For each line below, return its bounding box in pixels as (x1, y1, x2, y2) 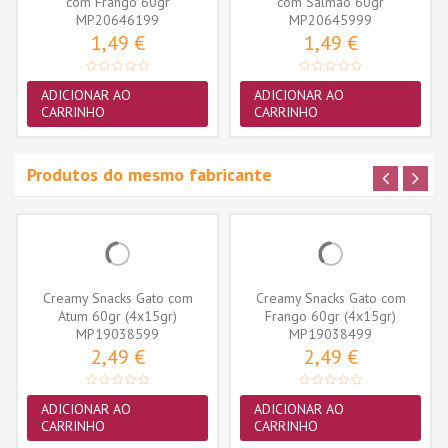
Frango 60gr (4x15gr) (265, 307, 396, 326)
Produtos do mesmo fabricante (27, 163, 272, 187)
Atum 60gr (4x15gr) (58, 307, 177, 326)
